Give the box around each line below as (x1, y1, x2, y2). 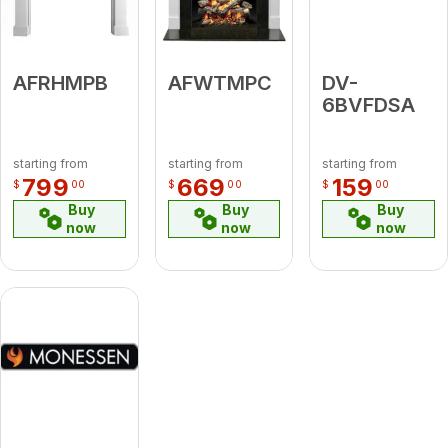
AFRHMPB (13, 70, 108, 95)
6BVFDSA (322, 92, 416, 117)
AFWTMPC (167, 70, 272, 95)
